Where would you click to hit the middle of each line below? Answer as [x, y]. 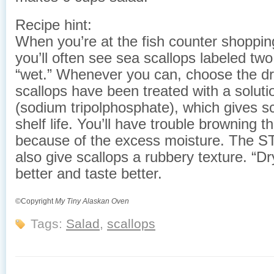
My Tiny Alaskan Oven [92, 202]
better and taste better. [89, 173]
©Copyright [35, 202]
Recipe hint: [54, 25]
